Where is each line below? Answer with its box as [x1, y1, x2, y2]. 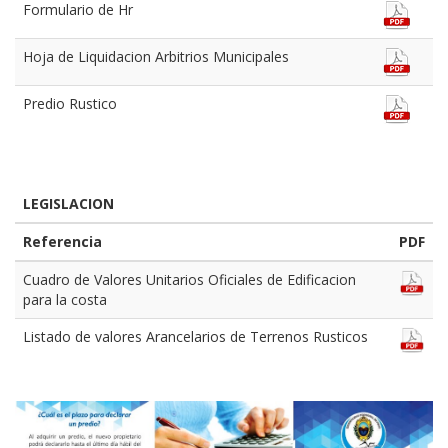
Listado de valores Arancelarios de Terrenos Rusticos [23, 327, 368, 347]
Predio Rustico [23, 94, 117, 114]
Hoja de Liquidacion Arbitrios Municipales [23, 47, 289, 67]
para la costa [23, 290, 107, 310]
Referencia [23, 232, 102, 252]
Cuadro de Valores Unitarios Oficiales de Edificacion [23, 270, 356, 290]
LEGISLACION [23, 194, 114, 214]
